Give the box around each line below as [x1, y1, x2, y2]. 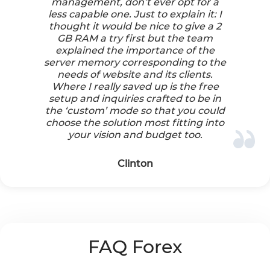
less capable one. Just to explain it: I [48, 8, 222, 20]
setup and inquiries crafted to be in [49, 93, 221, 105]
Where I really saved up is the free [51, 81, 219, 93]
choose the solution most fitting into [46, 117, 224, 129]
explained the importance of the [55, 45, 215, 57]
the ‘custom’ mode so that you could [45, 105, 225, 117]
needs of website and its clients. [57, 69, 213, 81]
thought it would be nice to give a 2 [49, 20, 221, 33]
